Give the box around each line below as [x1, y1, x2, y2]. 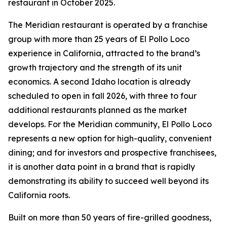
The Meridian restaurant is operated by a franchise [8, 20, 208, 30]
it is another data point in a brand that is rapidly [8, 162, 195, 172]
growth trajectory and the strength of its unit [8, 62, 182, 72]
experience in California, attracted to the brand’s [8, 48, 200, 58]
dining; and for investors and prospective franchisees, [8, 147, 216, 158]
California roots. [8, 190, 70, 200]
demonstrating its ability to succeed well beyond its [8, 176, 209, 186]
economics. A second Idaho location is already [8, 77, 191, 87]
